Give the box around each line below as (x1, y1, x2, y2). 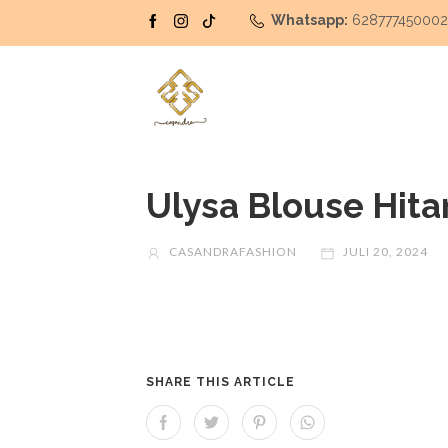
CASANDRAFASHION (166, 244, 298, 260)
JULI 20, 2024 (340, 244, 429, 260)
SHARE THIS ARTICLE (146, 375, 296, 390)
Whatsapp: (271, 12, 349, 28)
